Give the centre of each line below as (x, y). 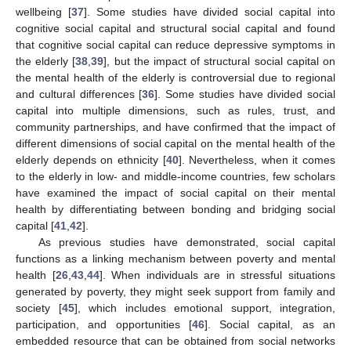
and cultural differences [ (79, 94)
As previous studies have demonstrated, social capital (186, 242)
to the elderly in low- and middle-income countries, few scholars (175, 177)
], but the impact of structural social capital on (220, 62)
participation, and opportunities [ (104, 325)
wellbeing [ (43, 12)
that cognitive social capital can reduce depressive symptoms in (175, 45)
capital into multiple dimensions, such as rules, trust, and (175, 111)
